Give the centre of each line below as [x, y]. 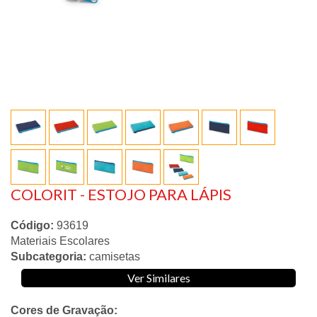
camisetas [115, 257]
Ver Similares [158, 278]
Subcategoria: [48, 257]
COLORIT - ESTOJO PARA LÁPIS [121, 195]
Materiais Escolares [60, 241]
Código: [32, 226]
